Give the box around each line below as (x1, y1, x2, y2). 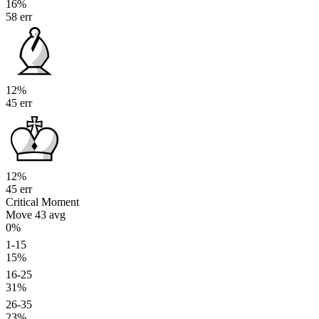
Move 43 (6, 209, 49, 221)
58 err (6, 11, 32, 23)
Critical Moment (6, 196, 79, 209)
